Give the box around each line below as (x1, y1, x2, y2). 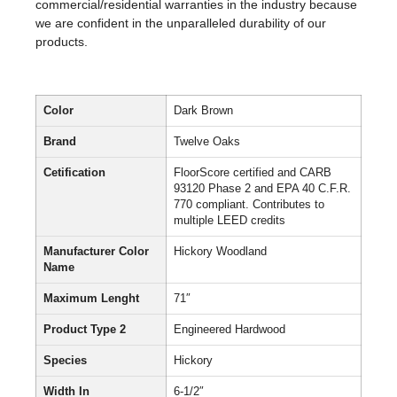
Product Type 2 (43, 323, 126, 337)
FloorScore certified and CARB (174, 167, 331, 180)
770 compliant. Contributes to (174, 198, 324, 212)
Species (43, 354, 87, 368)
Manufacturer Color (43, 245, 149, 259)
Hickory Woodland (174, 245, 267, 259)
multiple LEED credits (174, 214, 285, 228)
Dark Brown (174, 105, 233, 118)
